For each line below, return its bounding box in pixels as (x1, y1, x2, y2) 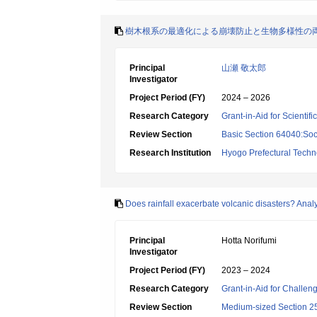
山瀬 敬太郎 (221, 63, 266, 73)
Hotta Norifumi (221, 236, 277, 246)
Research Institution (129, 148, 211, 158)
